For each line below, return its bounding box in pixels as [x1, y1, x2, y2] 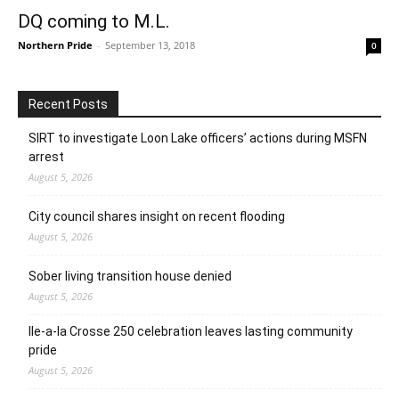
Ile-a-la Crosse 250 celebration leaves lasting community [28, 323, 353, 338]
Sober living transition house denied [28, 268, 232, 283]
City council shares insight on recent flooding [28, 208, 285, 224]
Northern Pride [18, 37, 93, 52]
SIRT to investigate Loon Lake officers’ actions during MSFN [28, 130, 367, 145]
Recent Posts [28, 96, 108, 111]
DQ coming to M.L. [18, 10, 170, 32]
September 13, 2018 [105, 37, 195, 52]
